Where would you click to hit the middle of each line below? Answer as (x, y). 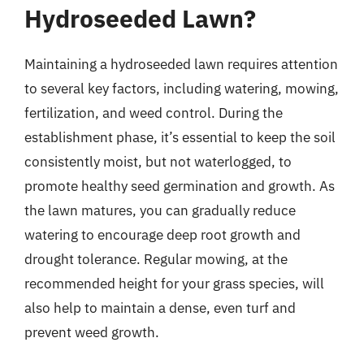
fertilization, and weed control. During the (154, 113)
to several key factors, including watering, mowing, (182, 89)
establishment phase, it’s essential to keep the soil (180, 137)
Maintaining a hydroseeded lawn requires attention (181, 64)
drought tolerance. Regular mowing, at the (156, 259)
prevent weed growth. (92, 332)
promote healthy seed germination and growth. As (180, 186)
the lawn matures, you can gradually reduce (160, 210)
